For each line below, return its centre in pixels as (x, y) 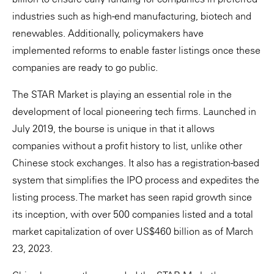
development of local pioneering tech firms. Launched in (134, 111)
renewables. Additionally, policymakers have (108, 33)
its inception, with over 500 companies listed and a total (133, 214)
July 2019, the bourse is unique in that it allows (113, 128)
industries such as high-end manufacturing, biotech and (132, 16)
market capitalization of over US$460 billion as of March (133, 231)
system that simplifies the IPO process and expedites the (136, 180)
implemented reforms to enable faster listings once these (136, 50)
